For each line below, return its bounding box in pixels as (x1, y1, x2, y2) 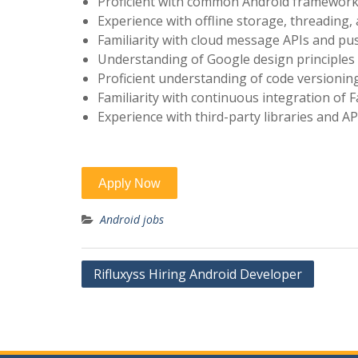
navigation (81, 285, 165, 305)
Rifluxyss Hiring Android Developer (93, 265, 302, 283)
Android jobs (100, 212, 164, 227)
